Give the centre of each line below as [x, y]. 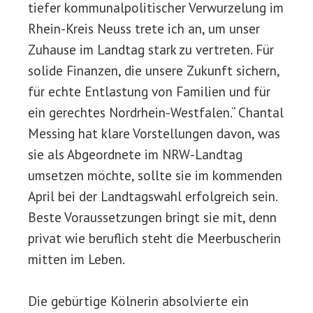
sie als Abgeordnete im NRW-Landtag [135, 154]
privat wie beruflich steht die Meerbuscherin [154, 238]
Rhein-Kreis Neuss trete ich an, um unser [144, 28]
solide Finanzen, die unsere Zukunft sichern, [154, 70]
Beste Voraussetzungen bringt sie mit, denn [152, 217]
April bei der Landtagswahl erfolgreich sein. [153, 196]
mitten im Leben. [77, 259]
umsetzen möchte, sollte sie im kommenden [155, 175]
